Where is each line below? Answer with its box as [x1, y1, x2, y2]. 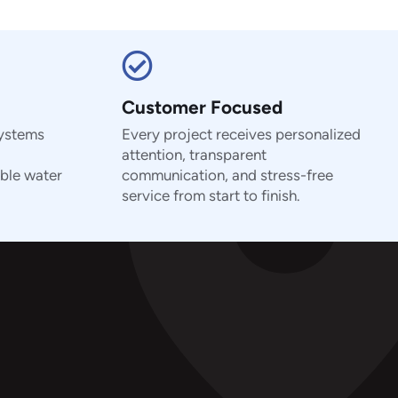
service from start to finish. [122, 187, 300, 205]
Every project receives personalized [122, 125, 361, 144]
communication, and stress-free [122, 166, 333, 185]
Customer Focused [122, 96, 283, 119]
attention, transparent [122, 146, 267, 164]
